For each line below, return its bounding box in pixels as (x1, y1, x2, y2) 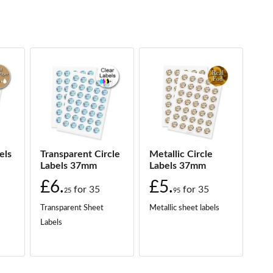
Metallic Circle (149, 149, 213, 159)
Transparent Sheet (40, 204, 104, 211)
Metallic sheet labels (149, 204, 219, 211)
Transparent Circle (40, 149, 121, 159)
